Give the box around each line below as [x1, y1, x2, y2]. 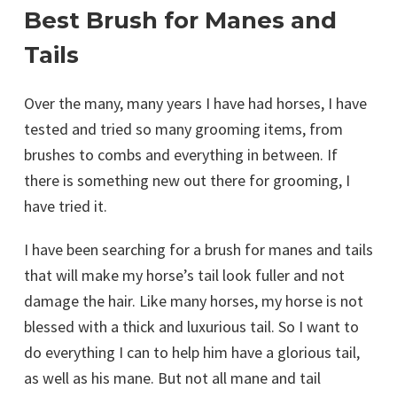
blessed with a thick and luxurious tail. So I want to [24, 316, 359, 337]
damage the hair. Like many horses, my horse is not [24, 291, 363, 311]
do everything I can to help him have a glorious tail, [24, 342, 360, 362]
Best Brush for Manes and [24, 6, 337, 35]
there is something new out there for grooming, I [24, 170, 350, 191]
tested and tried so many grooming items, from [24, 119, 343, 139]
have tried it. [24, 196, 107, 216]
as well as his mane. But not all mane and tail [24, 368, 321, 388]
